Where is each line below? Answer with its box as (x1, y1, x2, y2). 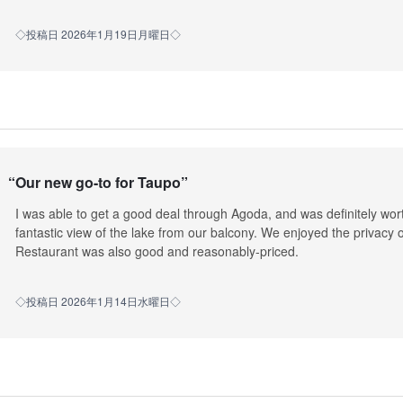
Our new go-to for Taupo (14, 171, 181, 193)
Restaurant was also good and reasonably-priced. (14, 242, 299, 261)
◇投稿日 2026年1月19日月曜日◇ (14, 26, 181, 42)
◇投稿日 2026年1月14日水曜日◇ (14, 293, 181, 309)
